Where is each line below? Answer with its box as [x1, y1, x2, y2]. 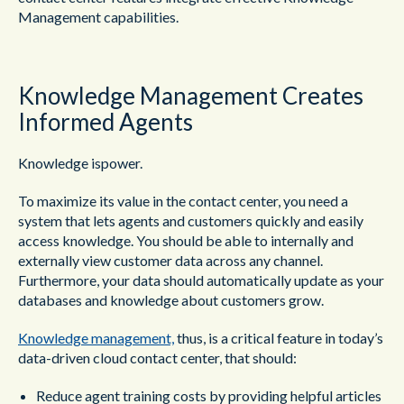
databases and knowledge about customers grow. [18, 291, 324, 308]
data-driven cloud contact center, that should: [18, 349, 297, 366]
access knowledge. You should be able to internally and [18, 232, 353, 249]
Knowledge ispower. [18, 154, 142, 171]
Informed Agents [18, 107, 193, 136]
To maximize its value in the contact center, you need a [18, 192, 348, 209]
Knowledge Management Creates [18, 81, 363, 110]
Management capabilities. [18, 8, 179, 25]
